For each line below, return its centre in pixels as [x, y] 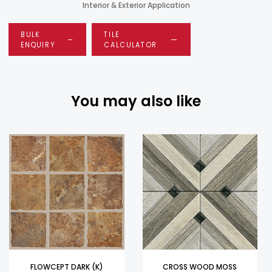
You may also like [136, 101]
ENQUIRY [38, 45]
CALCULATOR [131, 45]
